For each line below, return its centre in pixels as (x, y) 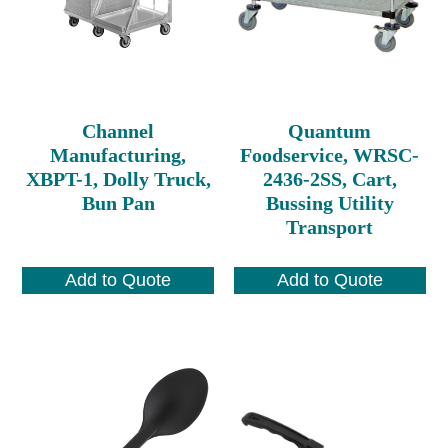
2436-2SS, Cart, (329, 178)
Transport (330, 226)
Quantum (330, 130)
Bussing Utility (329, 202)
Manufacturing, (118, 154)
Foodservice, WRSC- (330, 154)
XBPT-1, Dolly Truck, (118, 178)
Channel (118, 130)
